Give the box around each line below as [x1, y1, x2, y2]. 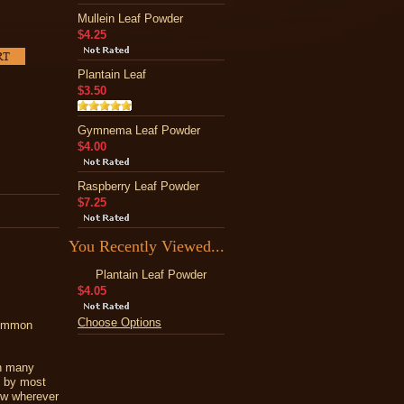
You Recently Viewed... [69, 237, 225, 255]
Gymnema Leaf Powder [78, 124, 200, 137]
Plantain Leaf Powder [96, 268, 207, 281]
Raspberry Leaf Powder [78, 179, 199, 193]
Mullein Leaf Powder [78, 12, 183, 25]
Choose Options [78, 316, 161, 329]
